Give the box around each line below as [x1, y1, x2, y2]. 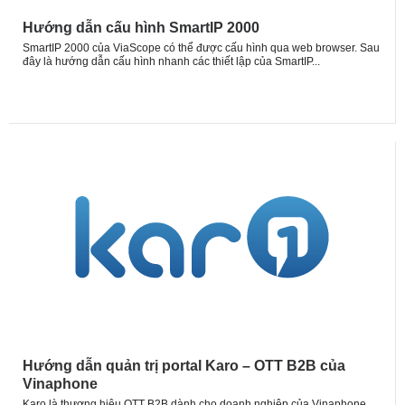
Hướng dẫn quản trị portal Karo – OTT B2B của [23, 358, 345, 374]
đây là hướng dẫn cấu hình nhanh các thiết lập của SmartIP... [23, 54, 320, 68]
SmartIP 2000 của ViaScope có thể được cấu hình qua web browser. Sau [23, 41, 380, 54]
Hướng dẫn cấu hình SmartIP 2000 [23, 19, 259, 35]
